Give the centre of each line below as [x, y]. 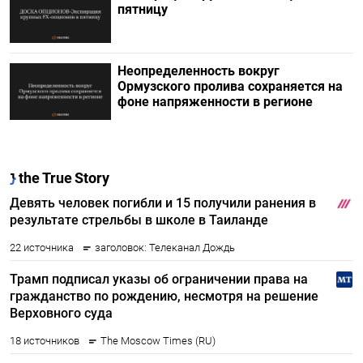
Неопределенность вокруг [198, 71]
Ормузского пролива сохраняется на [230, 87]
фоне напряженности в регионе [215, 102]
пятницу [142, 9]
